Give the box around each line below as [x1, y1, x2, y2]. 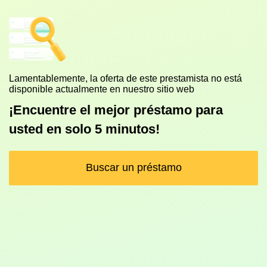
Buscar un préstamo [85, 162, 182, 173]
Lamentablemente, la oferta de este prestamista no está [9, 73, 242, 83]
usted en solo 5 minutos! [9, 122, 160, 136]
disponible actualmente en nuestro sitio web [9, 84, 194, 94]
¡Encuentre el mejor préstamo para [9, 103, 223, 117]
